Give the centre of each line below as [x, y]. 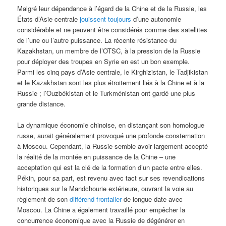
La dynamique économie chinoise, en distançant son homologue [111, 125]
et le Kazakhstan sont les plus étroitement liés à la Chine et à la [111, 82]
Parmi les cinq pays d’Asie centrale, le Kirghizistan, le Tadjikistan [113, 72]
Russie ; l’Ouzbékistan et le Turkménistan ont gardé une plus [106, 93]
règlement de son [44, 199]
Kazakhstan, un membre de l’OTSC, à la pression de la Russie [109, 50]
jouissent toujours [106, 19]
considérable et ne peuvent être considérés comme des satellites [112, 29]
